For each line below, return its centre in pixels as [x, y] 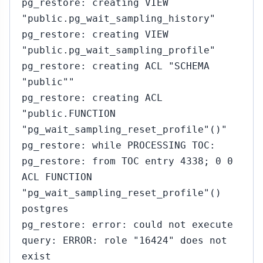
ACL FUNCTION [57, 177]
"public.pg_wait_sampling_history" [119, 18]
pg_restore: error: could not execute [127, 225]
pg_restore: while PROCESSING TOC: [119, 145]
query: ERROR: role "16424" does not [124, 240]
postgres [45, 209]
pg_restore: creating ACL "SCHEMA [116, 66]
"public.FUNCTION [69, 114]
